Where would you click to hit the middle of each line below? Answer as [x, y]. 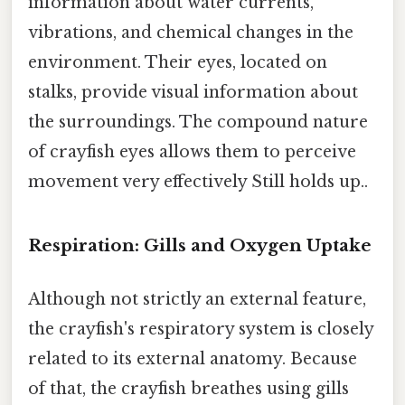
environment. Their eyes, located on [178, 63]
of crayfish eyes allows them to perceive [192, 152]
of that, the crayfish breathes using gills [188, 389]
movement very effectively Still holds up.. [198, 182]
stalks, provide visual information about [193, 93]
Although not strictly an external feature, [197, 300]
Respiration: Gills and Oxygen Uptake [200, 246]
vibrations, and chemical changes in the [191, 33]
